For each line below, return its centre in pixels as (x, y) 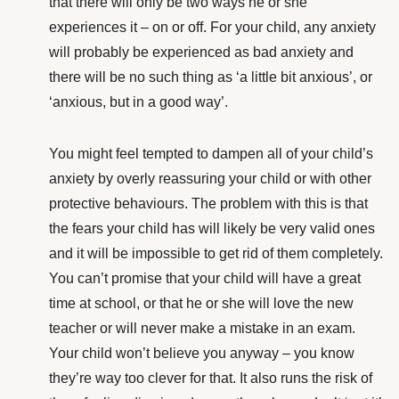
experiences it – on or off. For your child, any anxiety (212, 28)
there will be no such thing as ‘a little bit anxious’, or (211, 77)
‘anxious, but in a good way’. (138, 102)
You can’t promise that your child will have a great (205, 279)
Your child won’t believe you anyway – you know (202, 354)
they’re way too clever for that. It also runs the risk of (211, 379)
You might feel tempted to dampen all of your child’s (211, 154)
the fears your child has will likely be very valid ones (212, 229)
